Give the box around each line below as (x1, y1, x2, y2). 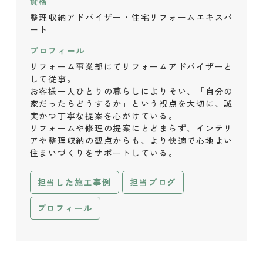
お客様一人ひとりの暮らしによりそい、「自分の (29, 85, 234, 97)
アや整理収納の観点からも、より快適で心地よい (29, 134, 234, 146)
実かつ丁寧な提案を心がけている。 (29, 109, 178, 122)
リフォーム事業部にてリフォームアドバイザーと (29, 60, 234, 72)
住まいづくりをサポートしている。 (29, 146, 178, 159)
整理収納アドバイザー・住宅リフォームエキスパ (29, 11, 234, 23)
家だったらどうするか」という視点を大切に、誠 (29, 97, 234, 109)
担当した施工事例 (37, 176, 112, 188)
